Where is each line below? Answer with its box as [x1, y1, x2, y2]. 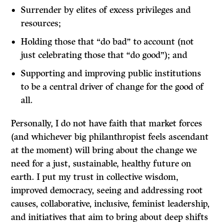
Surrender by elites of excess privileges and [21, 4, 191, 16]
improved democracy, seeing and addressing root [11, 185, 203, 196]
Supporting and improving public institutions [21, 68, 202, 79]
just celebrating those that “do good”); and [21, 50, 188, 61]
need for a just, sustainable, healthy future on [11, 158, 192, 169]
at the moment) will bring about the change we [11, 145, 197, 156]
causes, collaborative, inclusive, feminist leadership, [11, 198, 210, 210]
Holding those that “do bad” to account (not [21, 36, 194, 48]
